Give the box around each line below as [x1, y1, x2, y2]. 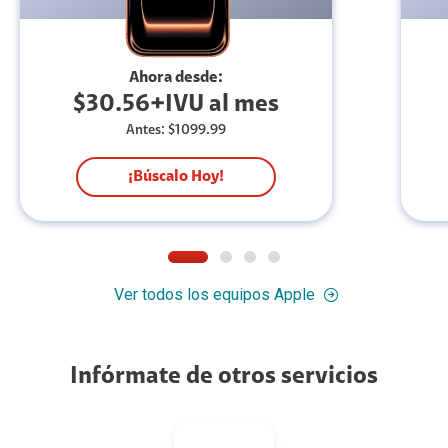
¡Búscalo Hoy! [128, 169, 224, 186]
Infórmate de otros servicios [70, 365, 378, 390]
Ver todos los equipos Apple [113, 285, 315, 305]
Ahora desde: [129, 70, 223, 87]
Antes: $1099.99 [126, 124, 226, 139]
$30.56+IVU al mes [73, 93, 279, 118]
